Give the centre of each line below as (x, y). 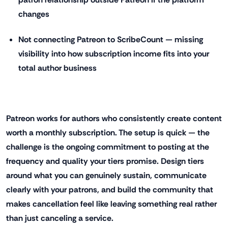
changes (34, 14)
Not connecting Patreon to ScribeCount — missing (111, 40)
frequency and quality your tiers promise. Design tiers (105, 161)
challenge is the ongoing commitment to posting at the (108, 147)
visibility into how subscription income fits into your (114, 54)
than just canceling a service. (60, 218)
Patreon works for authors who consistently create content (114, 119)
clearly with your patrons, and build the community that (110, 190)
